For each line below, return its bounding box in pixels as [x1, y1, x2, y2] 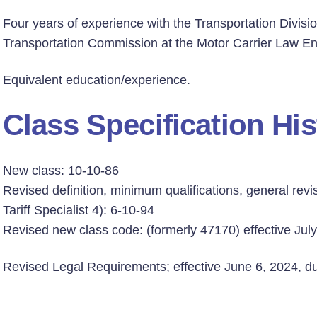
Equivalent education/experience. [3, 73, 190, 87]
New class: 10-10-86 [3, 163, 119, 178]
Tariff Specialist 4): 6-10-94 [3, 203, 154, 217]
